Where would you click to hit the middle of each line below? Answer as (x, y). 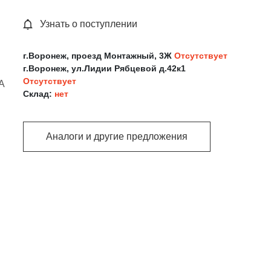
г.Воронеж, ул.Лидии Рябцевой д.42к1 (105, 68)
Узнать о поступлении (89, 24)
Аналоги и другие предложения (117, 137)
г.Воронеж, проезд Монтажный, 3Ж (99, 55)
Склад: (39, 93)
